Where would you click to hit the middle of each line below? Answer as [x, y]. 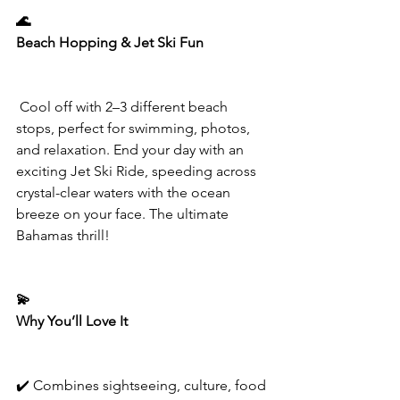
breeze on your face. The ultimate [124, 214]
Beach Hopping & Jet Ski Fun [110, 43]
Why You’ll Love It [72, 321]
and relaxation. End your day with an [132, 150]
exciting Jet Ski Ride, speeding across [138, 171]
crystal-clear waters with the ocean [125, 193]
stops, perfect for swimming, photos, [135, 129]
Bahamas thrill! [63, 236]
